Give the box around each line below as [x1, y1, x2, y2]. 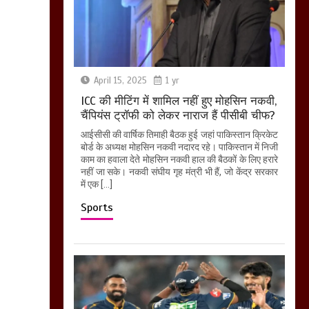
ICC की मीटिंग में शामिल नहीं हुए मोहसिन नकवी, [80, 94, 277, 109]
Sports [80, 201, 113, 215]
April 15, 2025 [93, 75, 147, 87]
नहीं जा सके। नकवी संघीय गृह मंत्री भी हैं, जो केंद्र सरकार [80, 166, 278, 178]
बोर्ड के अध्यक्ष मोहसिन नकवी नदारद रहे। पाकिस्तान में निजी [80, 141, 278, 153]
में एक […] [80, 179, 112, 190]
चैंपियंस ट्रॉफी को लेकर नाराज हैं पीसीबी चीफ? [80, 108, 275, 123]
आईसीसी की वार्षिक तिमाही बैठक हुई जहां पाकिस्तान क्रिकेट [80, 129, 278, 141]
